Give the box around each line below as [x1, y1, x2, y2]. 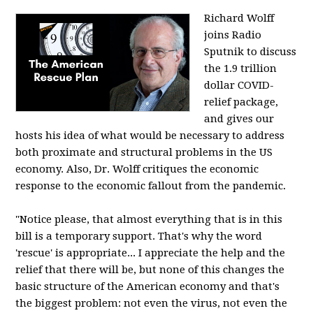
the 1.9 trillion [204, 61, 277, 75]
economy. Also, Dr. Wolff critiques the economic [15, 162, 259, 175]
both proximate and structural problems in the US [15, 145, 273, 159]
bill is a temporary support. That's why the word [15, 229, 263, 242]
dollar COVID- [204, 78, 275, 92]
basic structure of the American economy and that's [15, 279, 280, 293]
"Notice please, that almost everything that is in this [15, 212, 283, 226]
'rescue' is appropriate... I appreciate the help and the [15, 246, 286, 259]
